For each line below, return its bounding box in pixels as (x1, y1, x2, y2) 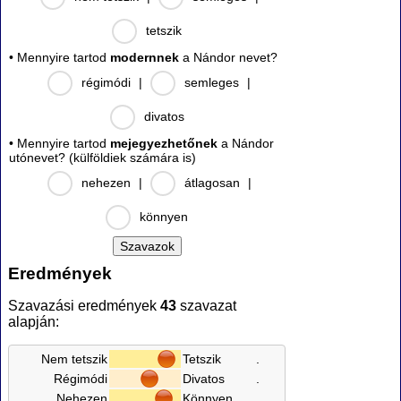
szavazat (176, 297, 236, 313)
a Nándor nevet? (179, 49, 277, 64)
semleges (184, 74, 239, 90)
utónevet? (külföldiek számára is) (9, 149, 196, 165)
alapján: (8, 313, 59, 329)
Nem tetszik (41, 351, 107, 366)
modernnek (110, 49, 179, 64)
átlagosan (183, 175, 240, 190)
